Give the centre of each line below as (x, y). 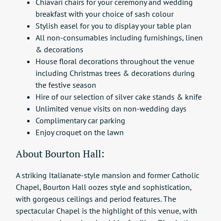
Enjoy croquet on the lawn (80, 132)
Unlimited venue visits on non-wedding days (111, 108)
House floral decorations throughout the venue (115, 61)
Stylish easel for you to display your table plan (113, 25)
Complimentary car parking (80, 120)
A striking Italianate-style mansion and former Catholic (108, 175)
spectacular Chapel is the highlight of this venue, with (107, 210)
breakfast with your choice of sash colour (105, 14)
